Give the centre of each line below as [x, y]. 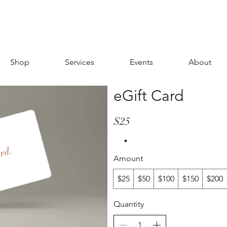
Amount [128, 158]
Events [141, 62]
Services [80, 62]
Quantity [129, 204]
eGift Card [148, 96]
